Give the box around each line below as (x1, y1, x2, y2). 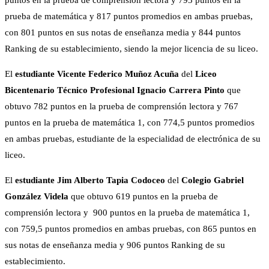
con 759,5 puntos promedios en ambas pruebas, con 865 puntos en (5, 224, 256, 234)
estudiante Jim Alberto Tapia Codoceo (15, 175, 168, 186)
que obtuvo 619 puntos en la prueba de (71, 192, 218, 202)
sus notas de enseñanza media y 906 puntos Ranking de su (5, 240, 225, 250)
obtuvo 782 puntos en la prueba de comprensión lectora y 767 (5, 101, 238, 112)
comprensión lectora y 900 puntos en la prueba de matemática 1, (5, 208, 250, 218)
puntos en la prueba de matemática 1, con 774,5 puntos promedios (5, 118, 255, 128)
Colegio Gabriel (181, 175, 244, 186)
